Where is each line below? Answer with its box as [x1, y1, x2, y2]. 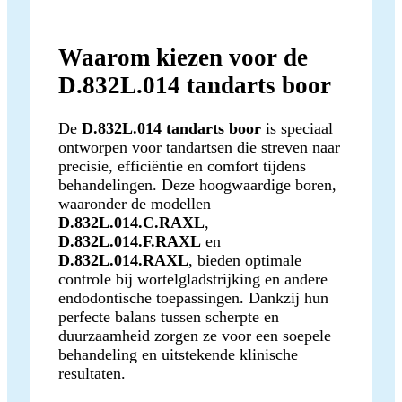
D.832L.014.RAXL [58, 250, 188, 269]
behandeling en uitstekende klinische [58, 345, 298, 363]
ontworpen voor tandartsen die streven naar [58, 137, 340, 156]
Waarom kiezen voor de [58, 43, 308, 71]
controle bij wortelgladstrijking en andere [58, 269, 328, 288]
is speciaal [261, 118, 333, 137]
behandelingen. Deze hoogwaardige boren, [58, 175, 336, 194]
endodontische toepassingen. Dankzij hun [58, 288, 328, 307]
